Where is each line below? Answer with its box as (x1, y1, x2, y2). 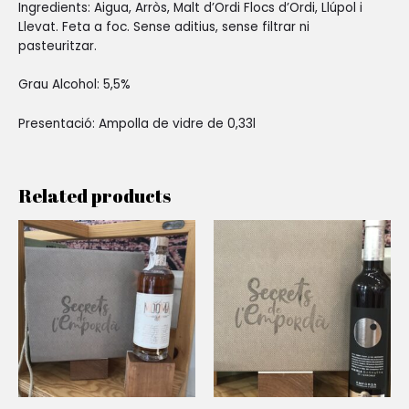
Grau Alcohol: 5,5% (18, 76, 131, 94)
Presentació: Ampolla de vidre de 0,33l (18, 115, 256, 133)
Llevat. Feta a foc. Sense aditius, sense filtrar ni (18, 17, 309, 36)
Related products (18, 183, 171, 209)
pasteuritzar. (18, 37, 97, 55)
